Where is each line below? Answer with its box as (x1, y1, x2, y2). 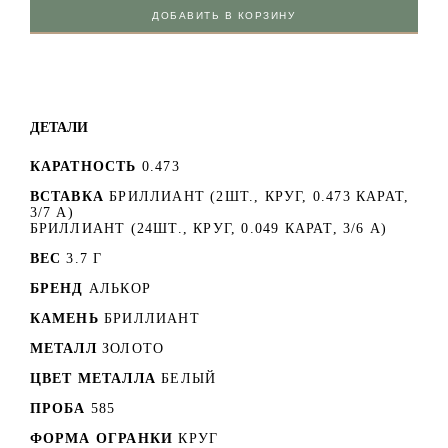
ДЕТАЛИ (29, 118, 88, 135)
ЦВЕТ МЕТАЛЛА (29, 370, 156, 386)
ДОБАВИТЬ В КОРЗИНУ (152, 9, 296, 21)
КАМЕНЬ (29, 310, 99, 326)
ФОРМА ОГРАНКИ (29, 430, 174, 446)
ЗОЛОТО (102, 340, 165, 356)
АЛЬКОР (88, 280, 151, 296)
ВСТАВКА (29, 188, 104, 204)
